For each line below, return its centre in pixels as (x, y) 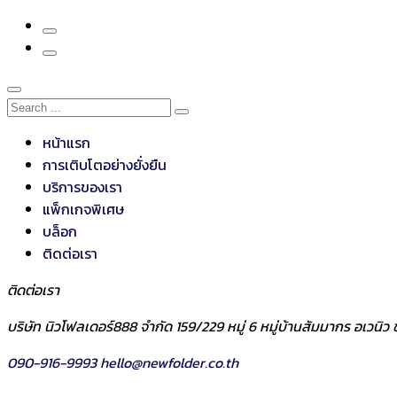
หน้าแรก (66, 143)
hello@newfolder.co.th (169, 362)
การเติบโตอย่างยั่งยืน (105, 165)
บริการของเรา (82, 187)
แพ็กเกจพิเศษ (83, 209)
